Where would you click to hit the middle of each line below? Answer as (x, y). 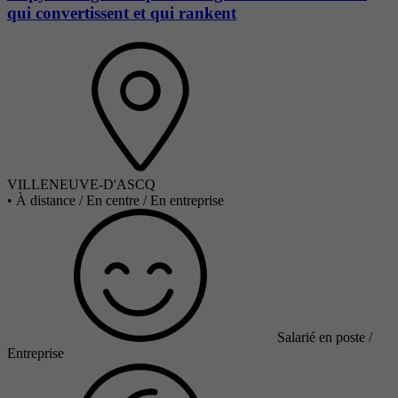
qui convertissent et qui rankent (122, 13)
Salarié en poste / (325, 337)
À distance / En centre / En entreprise (120, 200)
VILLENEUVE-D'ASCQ (81, 184)
